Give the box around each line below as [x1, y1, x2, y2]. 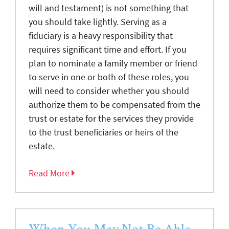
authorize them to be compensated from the [29, 99, 200, 110]
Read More [29, 167, 72, 179]
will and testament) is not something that [29, 2, 189, 14]
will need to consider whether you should [29, 85, 189, 97]
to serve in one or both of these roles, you [29, 71, 189, 83]
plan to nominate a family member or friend [29, 57, 197, 69]
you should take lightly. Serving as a [29, 16, 167, 28]
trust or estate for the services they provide [29, 112, 194, 124]
